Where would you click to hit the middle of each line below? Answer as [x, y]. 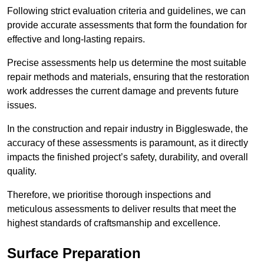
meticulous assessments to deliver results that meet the [122, 209]
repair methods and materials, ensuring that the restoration [128, 77]
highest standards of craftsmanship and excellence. [114, 223]
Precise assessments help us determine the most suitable [127, 63]
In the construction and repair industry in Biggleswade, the [128, 129]
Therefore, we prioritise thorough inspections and [109, 195]
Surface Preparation [74, 253]
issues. [22, 105]
